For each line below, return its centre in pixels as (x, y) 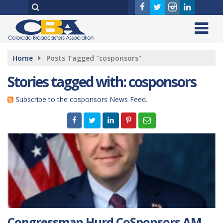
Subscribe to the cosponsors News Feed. (81, 99)
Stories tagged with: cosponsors (102, 82)
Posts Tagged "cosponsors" (94, 58)
